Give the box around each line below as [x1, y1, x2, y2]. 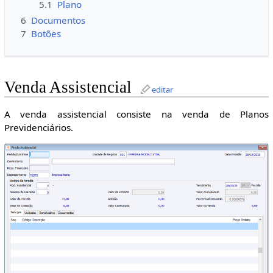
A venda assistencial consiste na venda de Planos [4, 107, 269, 120]
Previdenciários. [4, 121, 73, 133]
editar [151, 84, 173, 96]
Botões [30, 27, 61, 40]
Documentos [30, 13, 85, 26]
